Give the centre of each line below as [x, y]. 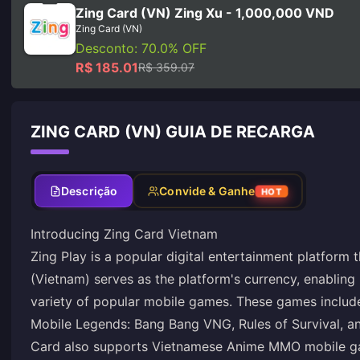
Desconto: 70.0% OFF [141, 48]
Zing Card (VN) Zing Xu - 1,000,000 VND [205, 13]
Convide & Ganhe [207, 191]
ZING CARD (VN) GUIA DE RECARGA [173, 132]
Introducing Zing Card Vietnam [124, 234]
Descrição [90, 191]
